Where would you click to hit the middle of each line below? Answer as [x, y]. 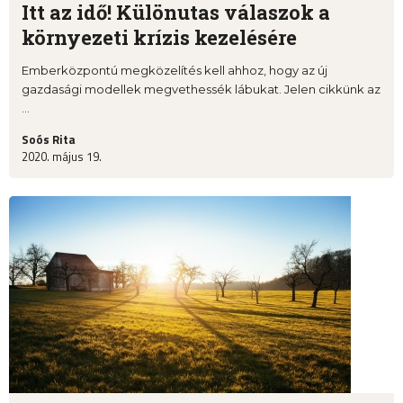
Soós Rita [49, 140]
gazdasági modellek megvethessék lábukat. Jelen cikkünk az [201, 90]
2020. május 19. [62, 157]
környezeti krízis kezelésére [159, 38]
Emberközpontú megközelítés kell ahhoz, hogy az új [175, 71]
